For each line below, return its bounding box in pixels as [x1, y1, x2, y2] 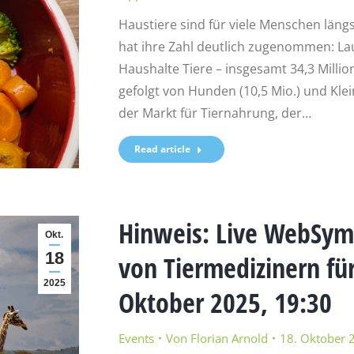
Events [118, 330, 154, 346]
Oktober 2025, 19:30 [118, 284, 332, 321]
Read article [134, 142, 190, 156]
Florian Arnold [190, 330, 268, 346]
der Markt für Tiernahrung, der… [118, 104, 311, 122]
